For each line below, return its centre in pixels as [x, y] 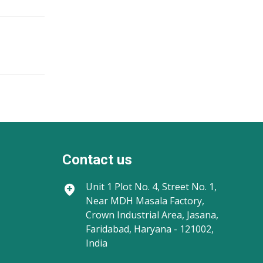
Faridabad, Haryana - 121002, [150, 229]
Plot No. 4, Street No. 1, [164, 187]
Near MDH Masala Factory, [145, 201]
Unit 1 [99, 187]
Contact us [97, 160]
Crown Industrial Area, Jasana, [152, 215]
